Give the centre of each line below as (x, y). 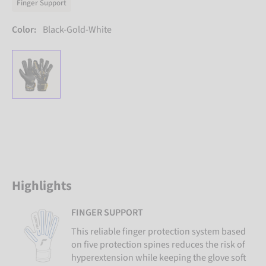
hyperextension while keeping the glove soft (159, 257)
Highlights (42, 186)
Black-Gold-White (77, 29)
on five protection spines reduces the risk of (158, 244)
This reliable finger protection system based (159, 231)
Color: (24, 29)
